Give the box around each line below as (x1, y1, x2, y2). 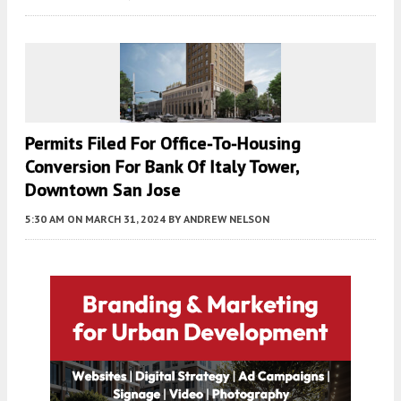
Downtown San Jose (25, 178, 181, 202)
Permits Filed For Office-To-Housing (25, 132, 301, 156)
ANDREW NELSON (183, 212, 269, 226)
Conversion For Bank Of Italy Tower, (25, 155, 299, 179)
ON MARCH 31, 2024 (67, 212, 166, 226)
